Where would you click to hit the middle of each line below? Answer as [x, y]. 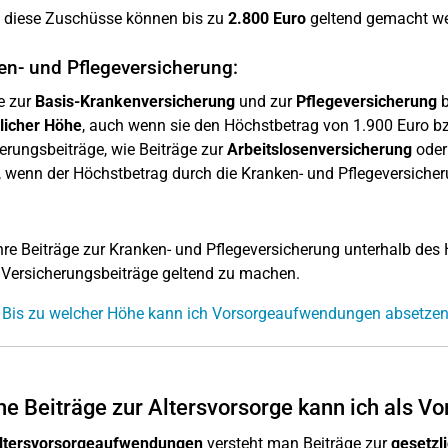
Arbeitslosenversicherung [319, 149]
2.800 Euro [266, 18]
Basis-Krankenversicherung [134, 101]
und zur [265, 101]
